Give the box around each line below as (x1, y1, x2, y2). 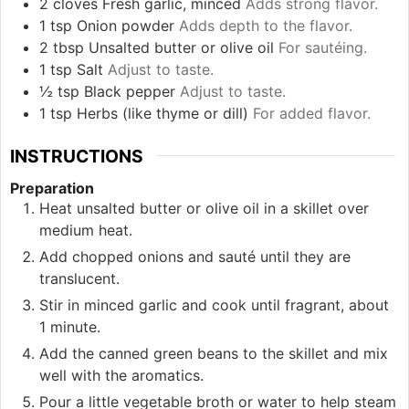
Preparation (10, 178, 94, 197)
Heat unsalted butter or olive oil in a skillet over (39, 198, 369, 217)
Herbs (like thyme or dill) (77, 103, 248, 122)
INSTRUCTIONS (10, 144, 143, 167)
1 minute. (39, 317, 100, 336)
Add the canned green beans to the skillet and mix (39, 343, 388, 362)
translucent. (39, 268, 120, 288)
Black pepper (84, 81, 175, 100)
